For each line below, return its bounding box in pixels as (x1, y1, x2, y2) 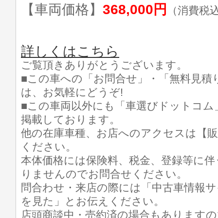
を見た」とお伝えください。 (21, 195, 164, 207)
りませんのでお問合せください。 (21, 168, 187, 180)
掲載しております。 (21, 113, 120, 126)
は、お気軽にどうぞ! (21, 86, 123, 98)
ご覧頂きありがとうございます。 (21, 59, 187, 71)
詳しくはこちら (21, 44, 119, 59)
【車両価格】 (21, 2, 103, 17)
